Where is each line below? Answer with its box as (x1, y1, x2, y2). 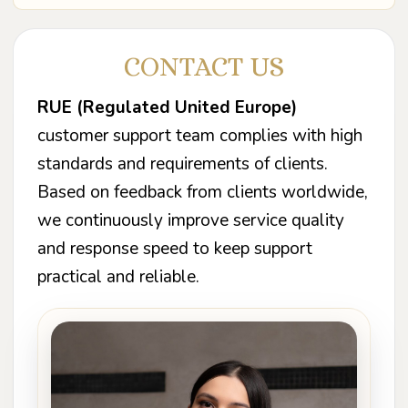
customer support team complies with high (37, 123, 362, 148)
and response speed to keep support (37, 236, 312, 260)
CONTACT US (124, 50, 284, 82)
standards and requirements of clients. (37, 151, 328, 176)
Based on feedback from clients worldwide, (37, 179, 368, 204)
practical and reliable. (37, 264, 199, 289)
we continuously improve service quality (37, 208, 344, 232)
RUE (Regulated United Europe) (37, 95, 297, 119)
